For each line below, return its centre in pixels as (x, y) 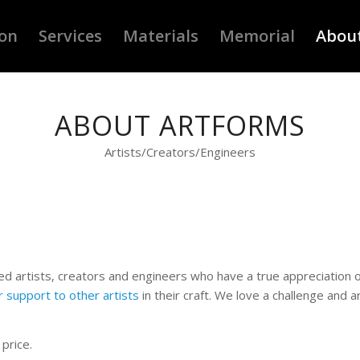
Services (70, 36)
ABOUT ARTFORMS (180, 125)
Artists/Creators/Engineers (180, 151)
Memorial (257, 36)
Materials (161, 36)
